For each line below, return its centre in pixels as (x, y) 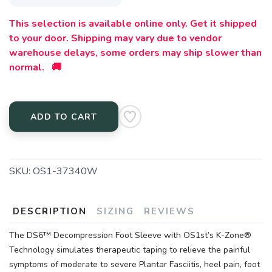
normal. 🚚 (35, 68)
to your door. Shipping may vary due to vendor (115, 39)
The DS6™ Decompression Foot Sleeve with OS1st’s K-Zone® (130, 236)
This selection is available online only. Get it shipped (133, 24)
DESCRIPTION (50, 212)
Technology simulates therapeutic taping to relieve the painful (130, 250)
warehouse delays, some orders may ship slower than (135, 53)
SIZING (115, 212)
